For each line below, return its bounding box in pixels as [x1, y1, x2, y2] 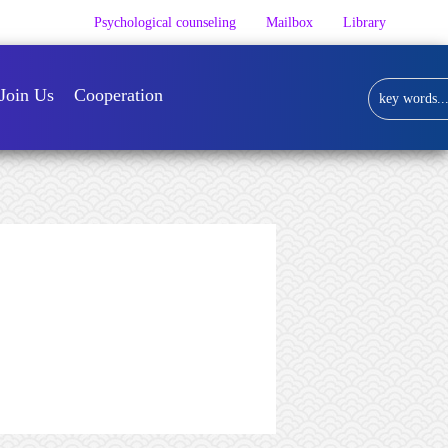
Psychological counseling [94, 14, 236, 30]
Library [343, 14, 386, 30]
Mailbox [266, 14, 313, 30]
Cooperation [73, 85, 163, 105]
